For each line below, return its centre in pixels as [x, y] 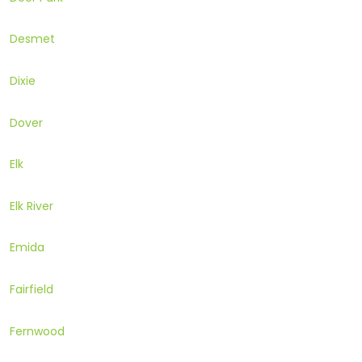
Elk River [32, 206]
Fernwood [37, 331]
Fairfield [32, 289]
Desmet [32, 39]
